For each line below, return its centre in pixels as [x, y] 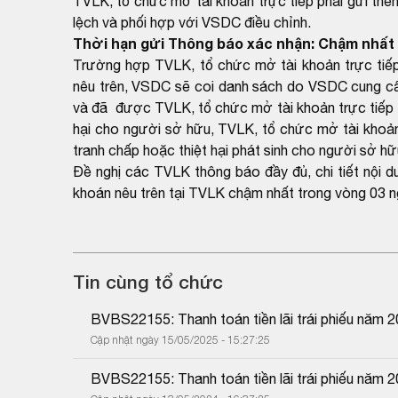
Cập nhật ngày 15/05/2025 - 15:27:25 [180, 339]
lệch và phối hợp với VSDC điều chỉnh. [192, 22]
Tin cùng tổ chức [148, 282]
